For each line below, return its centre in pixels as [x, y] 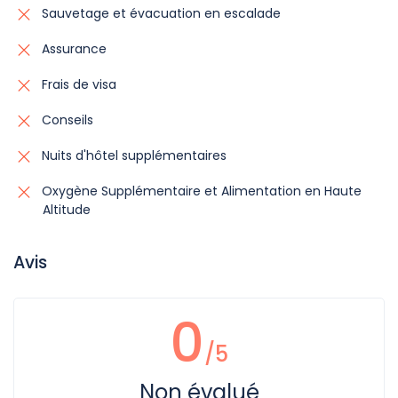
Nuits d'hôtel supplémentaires [132, 155]
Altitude [67, 209]
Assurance [72, 48]
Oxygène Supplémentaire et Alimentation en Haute [200, 191]
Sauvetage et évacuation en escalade [159, 13]
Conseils [66, 119]
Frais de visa [77, 84]
